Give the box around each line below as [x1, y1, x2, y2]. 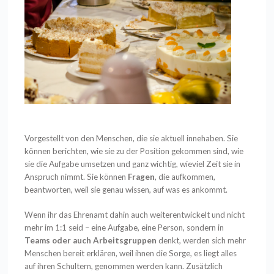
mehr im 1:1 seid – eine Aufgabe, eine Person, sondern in [24, 223, 224, 233]
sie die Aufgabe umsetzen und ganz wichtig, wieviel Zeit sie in [24, 159, 241, 169]
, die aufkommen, [155, 172, 216, 182]
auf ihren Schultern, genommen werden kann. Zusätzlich [24, 261, 223, 272]
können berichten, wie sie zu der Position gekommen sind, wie [24, 146, 244, 157]
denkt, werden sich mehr [157, 235, 246, 246]
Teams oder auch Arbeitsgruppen [24, 235, 157, 246]
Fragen [128, 172, 155, 182]
